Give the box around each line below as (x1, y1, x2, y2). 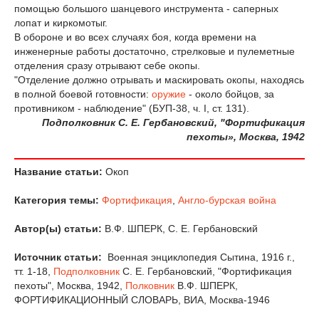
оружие (152, 88, 186, 100)
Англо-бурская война (178, 194, 276, 206)
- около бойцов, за (186, 88, 274, 100)
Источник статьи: (14, 251, 102, 263)
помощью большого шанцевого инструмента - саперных (14, 3, 278, 15)
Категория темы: (14, 194, 99, 206)
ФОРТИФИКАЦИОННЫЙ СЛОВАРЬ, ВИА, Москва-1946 (14, 294, 270, 306)
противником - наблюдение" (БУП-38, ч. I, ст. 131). (14, 103, 249, 115)
